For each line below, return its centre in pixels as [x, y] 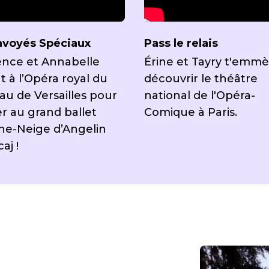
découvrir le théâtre [201, 79]
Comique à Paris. [190, 112]
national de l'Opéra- [199, 95]
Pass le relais [181, 43]
